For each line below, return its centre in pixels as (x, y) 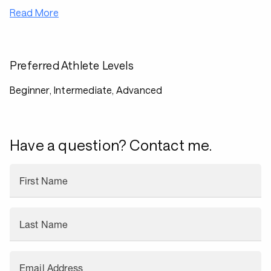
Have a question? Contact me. (111, 145)
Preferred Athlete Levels (72, 65)
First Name (44, 181)
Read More (34, 12)
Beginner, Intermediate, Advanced (86, 90)
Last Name (44, 224)
